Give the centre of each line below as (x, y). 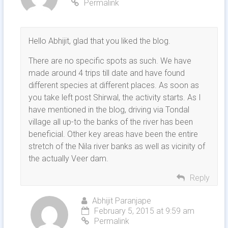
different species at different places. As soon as (113, 85)
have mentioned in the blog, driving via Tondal (109, 110)
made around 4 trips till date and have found (106, 73)
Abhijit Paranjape (121, 201)
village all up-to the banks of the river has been (110, 122)
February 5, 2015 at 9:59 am (144, 211)
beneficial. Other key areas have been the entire (113, 134)
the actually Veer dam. (68, 159)
